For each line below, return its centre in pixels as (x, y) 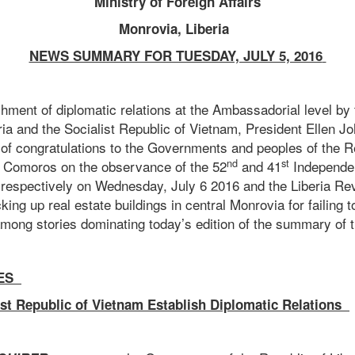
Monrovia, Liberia (174, 29)
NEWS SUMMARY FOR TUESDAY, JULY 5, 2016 (176, 56)
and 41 (260, 166)
